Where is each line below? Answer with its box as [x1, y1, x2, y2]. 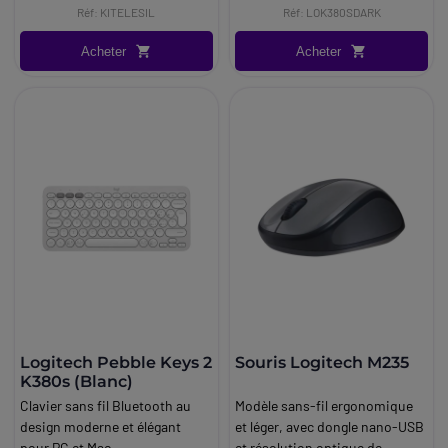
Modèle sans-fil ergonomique [235, 397, 414, 415]
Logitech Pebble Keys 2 [20, 353, 212, 373]
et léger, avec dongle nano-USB [235, 418, 425, 436]
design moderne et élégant [20, 418, 181, 436]
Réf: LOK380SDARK [282, 5, 381, 20]
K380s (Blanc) [20, 372, 133, 392]
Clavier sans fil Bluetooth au [20, 397, 191, 415]
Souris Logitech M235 [235, 353, 410, 373]
